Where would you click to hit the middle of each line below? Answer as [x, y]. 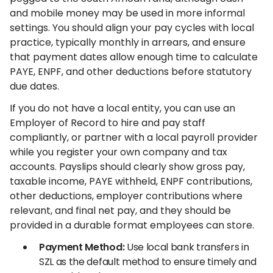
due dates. [34, 86]
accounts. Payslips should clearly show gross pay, [127, 167]
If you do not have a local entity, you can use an [122, 108]
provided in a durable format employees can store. [132, 225]
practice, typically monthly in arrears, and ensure [128, 42]
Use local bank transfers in [187, 247]
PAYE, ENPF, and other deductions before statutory [131, 72]
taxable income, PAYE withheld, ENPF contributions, [131, 181]
